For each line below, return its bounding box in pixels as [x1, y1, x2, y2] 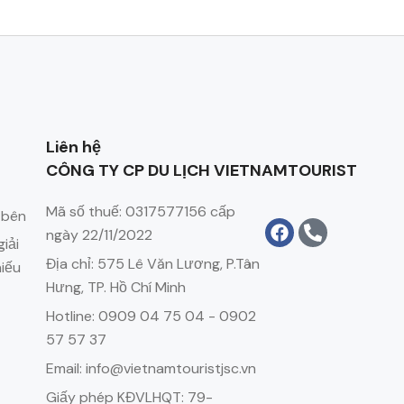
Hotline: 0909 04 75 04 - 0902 [45, 307, 256, 326]
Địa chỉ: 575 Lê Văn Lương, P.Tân [45, 254, 260, 273]
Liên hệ [45, 136, 101, 158]
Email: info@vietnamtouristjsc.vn [45, 359, 256, 378]
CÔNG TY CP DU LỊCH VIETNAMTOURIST [45, 160, 357, 181]
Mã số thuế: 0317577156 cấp [45, 202, 235, 221]
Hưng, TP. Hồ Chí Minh [45, 278, 186, 297]
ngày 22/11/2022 [45, 225, 152, 244]
